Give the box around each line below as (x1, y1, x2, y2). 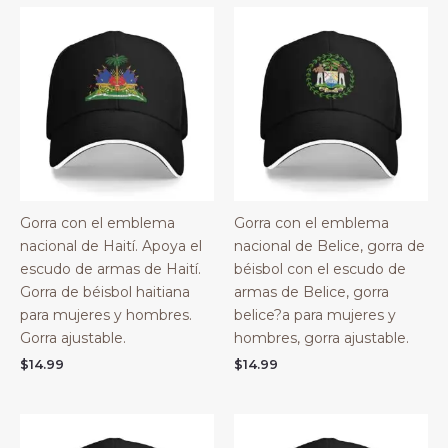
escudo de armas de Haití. (20, 260, 201, 279)
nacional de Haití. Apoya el (20, 237, 202, 256)
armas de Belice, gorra (234, 283, 389, 302)
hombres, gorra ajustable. (234, 329, 409, 348)
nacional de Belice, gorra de (234, 237, 425, 256)
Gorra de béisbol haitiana (20, 283, 190, 302)
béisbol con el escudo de (234, 260, 406, 279)
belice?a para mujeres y (234, 306, 396, 325)
